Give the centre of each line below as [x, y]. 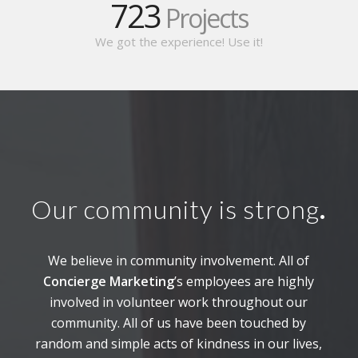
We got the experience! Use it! [179, 42]
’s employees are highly [245, 281]
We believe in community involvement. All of [179, 260]
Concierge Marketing [109, 281]
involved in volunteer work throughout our [179, 302]
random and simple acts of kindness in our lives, [179, 343]
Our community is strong [176, 209]
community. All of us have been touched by [179, 322]
